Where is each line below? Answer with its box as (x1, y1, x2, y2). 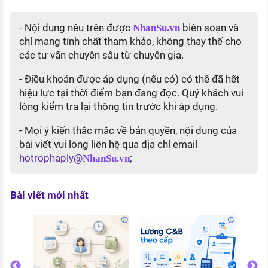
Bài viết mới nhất (10, 189, 89, 202)
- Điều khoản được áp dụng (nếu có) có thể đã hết (19, 73, 240, 86)
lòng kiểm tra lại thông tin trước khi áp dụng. (19, 100, 218, 113)
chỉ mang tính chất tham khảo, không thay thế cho (19, 35, 242, 48)
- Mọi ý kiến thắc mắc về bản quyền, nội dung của (19, 124, 237, 136)
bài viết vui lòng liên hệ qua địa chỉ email (19, 138, 197, 150)
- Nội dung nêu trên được (19, 22, 133, 34)
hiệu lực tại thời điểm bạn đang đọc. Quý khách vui (19, 87, 243, 99)
